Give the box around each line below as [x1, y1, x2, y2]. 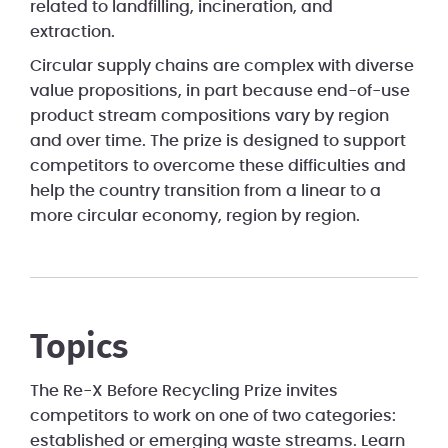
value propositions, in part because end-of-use [30, 83, 410, 100]
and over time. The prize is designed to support [30, 133, 406, 150]
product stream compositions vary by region [30, 108, 389, 125]
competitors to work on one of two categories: [30, 408, 396, 425]
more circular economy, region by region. [30, 208, 360, 225]
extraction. [30, 24, 115, 41]
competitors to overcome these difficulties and [30, 158, 406, 175]
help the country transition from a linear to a [30, 183, 381, 200]
